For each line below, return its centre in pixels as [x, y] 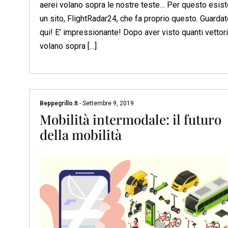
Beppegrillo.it [60, 103]
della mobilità [81, 134]
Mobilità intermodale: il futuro [131, 119]
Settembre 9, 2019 [107, 103]
